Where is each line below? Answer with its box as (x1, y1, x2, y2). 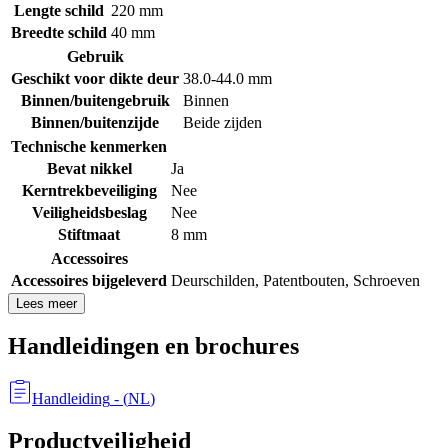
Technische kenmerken (11, 137, 167, 155)
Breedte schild (11, 23, 107, 41)
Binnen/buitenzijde (31, 113, 159, 131)
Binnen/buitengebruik (20, 91, 170, 109)
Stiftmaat (58, 225, 120, 243)
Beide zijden (183, 113, 262, 131)
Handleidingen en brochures (8, 333, 299, 360)
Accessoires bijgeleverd (11, 271, 167, 289)
